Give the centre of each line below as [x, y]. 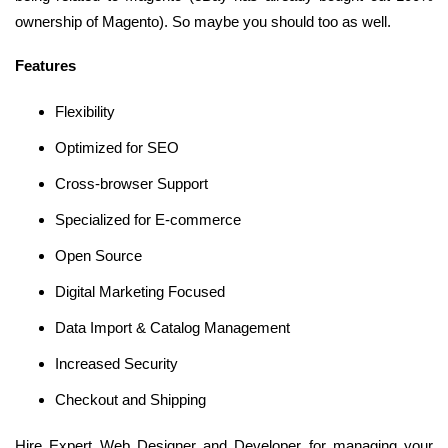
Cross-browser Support [131, 183]
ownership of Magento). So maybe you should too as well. [203, 21]
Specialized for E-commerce [148, 219]
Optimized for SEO [117, 147]
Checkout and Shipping [130, 399]
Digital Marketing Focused [140, 291]
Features [45, 65]
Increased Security [116, 363]
